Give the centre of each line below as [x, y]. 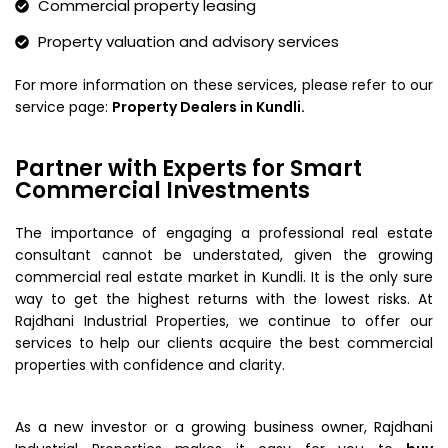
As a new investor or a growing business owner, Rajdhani [224, 426]
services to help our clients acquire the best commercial [224, 342]
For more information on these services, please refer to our [224, 84]
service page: [63, 106]
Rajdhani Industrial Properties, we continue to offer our [224, 320]
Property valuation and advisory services [188, 41]
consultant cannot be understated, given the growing [224, 254]
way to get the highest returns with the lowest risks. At [224, 298]
